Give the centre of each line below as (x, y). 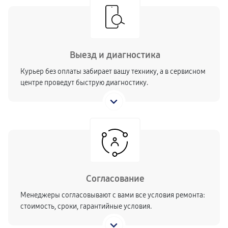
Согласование (115, 179)
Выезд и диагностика (115, 55)
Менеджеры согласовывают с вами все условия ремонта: (113, 195)
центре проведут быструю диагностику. (84, 83)
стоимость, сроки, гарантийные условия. (86, 206)
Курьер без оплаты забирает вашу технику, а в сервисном (113, 72)
